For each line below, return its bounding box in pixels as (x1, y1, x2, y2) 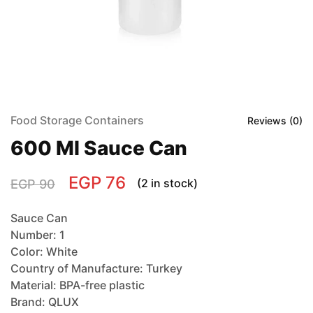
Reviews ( (247, 114, 293, 126)
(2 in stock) (137, 176, 198, 190)
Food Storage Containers (10, 113, 144, 127)
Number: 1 (10, 228, 65, 242)
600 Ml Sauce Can (10, 136, 187, 160)
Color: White (10, 245, 78, 259)
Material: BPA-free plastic (10, 278, 145, 292)
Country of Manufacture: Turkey (10, 261, 182, 275)
